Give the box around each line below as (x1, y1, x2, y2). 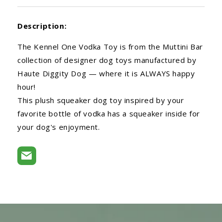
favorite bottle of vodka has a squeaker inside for (17, 108, 201, 118)
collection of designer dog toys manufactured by (17, 55, 197, 65)
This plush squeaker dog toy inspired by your (17, 95, 184, 105)
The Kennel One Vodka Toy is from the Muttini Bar (17, 41, 203, 52)
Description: (17, 20, 67, 31)
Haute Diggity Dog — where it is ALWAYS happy (17, 68, 195, 78)
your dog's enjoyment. (17, 121, 100, 132)
